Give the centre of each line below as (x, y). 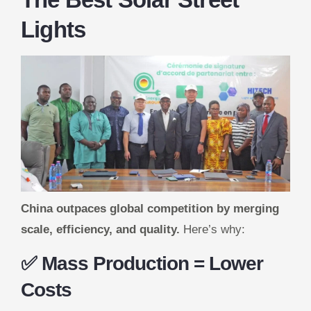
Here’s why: (212, 230)
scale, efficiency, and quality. (100, 230)
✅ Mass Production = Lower (142, 263)
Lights (53, 29)
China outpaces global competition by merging (150, 209)
